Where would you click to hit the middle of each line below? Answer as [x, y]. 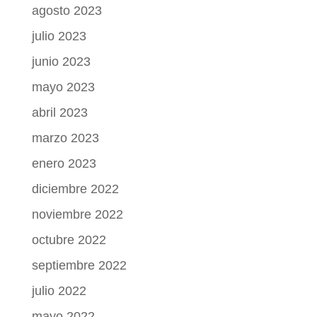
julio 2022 [59, 290]
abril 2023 [59, 112]
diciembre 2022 [75, 189]
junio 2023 [61, 61]
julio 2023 [59, 36]
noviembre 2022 [77, 214]
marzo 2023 [65, 138]
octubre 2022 [69, 240]
